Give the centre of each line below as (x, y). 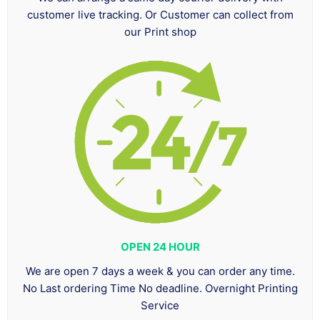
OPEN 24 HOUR (160, 247)
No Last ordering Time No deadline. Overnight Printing (160, 289)
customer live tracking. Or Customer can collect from (160, 15)
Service (160, 306)
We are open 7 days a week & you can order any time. (160, 271)
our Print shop (160, 32)
